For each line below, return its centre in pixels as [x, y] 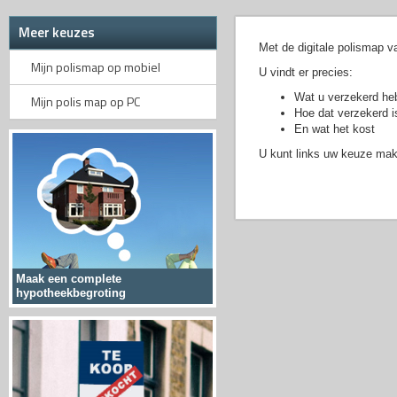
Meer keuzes [57, 32]
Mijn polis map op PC [86, 101]
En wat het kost [335, 129]
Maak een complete [69, 279]
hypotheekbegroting [71, 293]
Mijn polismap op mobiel [96, 67]
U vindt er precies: [306, 72]
